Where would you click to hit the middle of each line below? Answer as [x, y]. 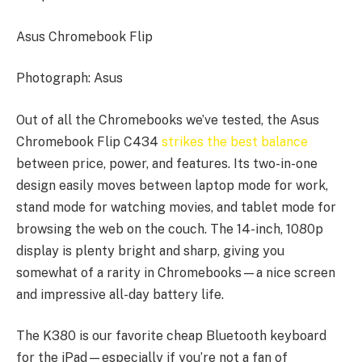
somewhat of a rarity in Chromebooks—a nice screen [176, 272]
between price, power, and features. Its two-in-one [167, 163]
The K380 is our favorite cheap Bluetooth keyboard [171, 336]
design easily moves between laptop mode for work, [172, 185]
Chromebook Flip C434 [89, 141]
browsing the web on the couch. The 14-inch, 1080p [170, 229]
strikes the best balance [235, 141]
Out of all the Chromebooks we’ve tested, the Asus [168, 120]
